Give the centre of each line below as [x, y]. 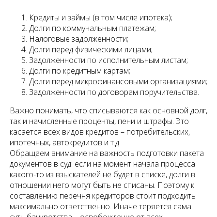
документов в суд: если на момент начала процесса [102, 164]
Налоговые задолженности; [79, 39]
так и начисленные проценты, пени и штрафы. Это [99, 121]
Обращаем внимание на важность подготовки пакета [107, 153]
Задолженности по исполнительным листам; [108, 60]
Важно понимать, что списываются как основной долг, [108, 111]
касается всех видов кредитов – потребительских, [100, 132]
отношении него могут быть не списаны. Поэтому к [102, 185]
